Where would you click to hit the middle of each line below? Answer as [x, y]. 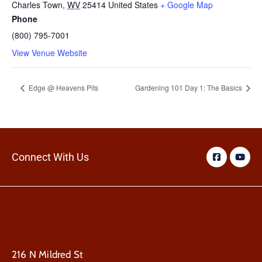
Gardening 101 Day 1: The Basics [189, 88]
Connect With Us [50, 157]
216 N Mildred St [48, 255]
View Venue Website [49, 52]
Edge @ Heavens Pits [63, 88]
